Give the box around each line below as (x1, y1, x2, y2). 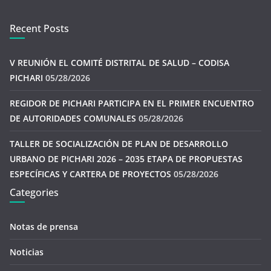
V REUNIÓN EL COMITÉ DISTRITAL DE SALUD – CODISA (10, 57, 229, 68)
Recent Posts (10, 22, 69, 35)
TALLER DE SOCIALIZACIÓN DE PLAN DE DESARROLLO (10, 138, 228, 149)
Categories (10, 186, 59, 199)
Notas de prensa (10, 221, 78, 232)
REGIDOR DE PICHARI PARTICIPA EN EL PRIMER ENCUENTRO (10, 97, 254, 109)
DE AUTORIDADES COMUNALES (10, 113, 136, 124)
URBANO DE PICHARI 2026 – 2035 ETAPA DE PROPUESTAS (10, 153, 243, 165)
